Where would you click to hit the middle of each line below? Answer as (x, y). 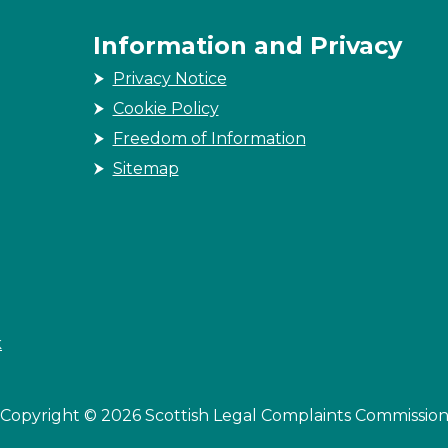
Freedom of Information (209, 138)
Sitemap (145, 168)
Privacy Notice (169, 78)
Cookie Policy (165, 108)
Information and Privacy (247, 45)
